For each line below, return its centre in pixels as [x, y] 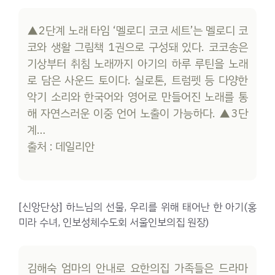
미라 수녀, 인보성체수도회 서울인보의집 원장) [114, 222]
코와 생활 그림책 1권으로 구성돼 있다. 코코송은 [137, 47]
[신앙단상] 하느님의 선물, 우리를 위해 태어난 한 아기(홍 [137, 207]
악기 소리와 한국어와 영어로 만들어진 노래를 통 [137, 97]
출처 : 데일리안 [61, 146]
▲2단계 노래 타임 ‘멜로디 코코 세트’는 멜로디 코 [137, 30]
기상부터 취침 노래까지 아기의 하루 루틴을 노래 [137, 64]
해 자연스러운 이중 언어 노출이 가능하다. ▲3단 [137, 113]
